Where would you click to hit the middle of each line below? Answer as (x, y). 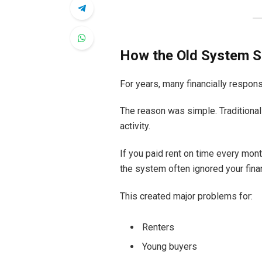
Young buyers (169, 246)
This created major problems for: (186, 196)
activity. (135, 126)
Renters (158, 227)
